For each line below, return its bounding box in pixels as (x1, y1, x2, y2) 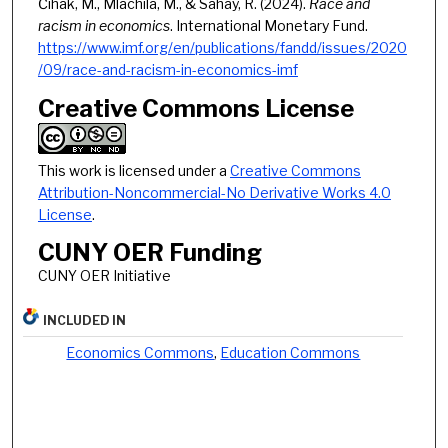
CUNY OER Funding (37, 238, 262, 268)
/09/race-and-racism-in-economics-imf (37, 60, 298, 78)
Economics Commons (66, 343, 215, 361)
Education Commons (220, 343, 361, 361)
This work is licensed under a (37, 161, 230, 179)
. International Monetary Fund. (169, 16, 368, 34)
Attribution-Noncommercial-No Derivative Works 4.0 (37, 183, 391, 201)
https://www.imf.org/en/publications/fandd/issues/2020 (37, 38, 407, 56)
